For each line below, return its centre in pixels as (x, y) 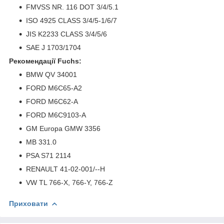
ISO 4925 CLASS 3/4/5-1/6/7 (71, 20)
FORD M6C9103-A (56, 115)
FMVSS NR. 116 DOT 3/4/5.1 (72, 7)
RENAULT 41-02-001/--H (65, 169)
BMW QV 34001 (51, 74)
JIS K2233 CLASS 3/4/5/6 (66, 34)
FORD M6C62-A (52, 101)
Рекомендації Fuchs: (45, 61)
